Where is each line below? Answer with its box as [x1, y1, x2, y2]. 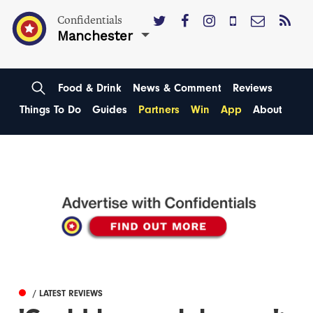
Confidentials [57, 13, 123, 27]
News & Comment [132, 81, 221, 94]
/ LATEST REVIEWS [33, 288, 103, 299]
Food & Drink [57, 81, 122, 94]
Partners [138, 103, 180, 116]
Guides [92, 103, 127, 116]
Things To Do [20, 103, 81, 116]
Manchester [57, 28, 133, 44]
